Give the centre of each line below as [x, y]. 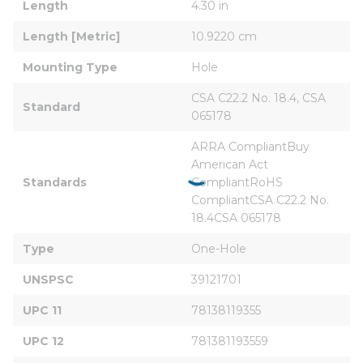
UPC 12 [43, 341]
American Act [231, 164]
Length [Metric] [71, 36]
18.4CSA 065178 [236, 218]
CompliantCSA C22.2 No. [262, 200]
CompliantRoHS [239, 182]
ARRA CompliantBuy [252, 146]
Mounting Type [70, 67]
